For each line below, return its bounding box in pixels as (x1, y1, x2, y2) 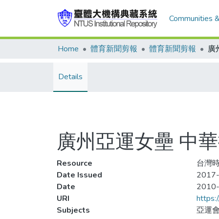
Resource (57, 158, 92, 169)
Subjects (57, 205, 90, 216)
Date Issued (57, 170, 102, 180)
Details (58, 71, 83, 82)
